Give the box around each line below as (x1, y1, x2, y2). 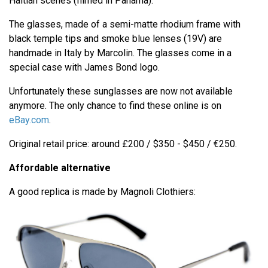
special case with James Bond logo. (9, 62, 162, 74)
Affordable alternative (9, 162, 111, 174)
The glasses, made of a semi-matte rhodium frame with (9, 19, 240, 31)
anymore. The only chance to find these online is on (9, 100, 221, 112)
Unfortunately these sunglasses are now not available (9, 86, 233, 98)
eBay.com (9, 114, 49, 126)
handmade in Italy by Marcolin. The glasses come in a (9, 47, 232, 59)
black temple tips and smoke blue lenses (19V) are (9, 33, 222, 45)
